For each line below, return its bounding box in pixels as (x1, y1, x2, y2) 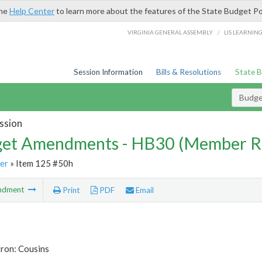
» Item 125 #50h (8, 157, 73, 168)
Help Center (9, 6, 54, 16)
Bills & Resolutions (156, 67, 222, 77)
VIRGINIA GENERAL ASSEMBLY (127, 28, 213, 36)
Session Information (73, 67, 143, 77)
